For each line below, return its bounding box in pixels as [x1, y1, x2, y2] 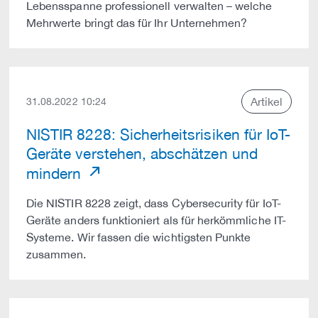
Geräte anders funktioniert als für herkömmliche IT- [26, 214, 286, 226]
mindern [26, 165, 86, 182]
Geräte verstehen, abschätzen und [26, 145, 258, 162]
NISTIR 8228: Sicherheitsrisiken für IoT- [26, 126, 291, 143]
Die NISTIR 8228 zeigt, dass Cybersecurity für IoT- [26, 197, 281, 209]
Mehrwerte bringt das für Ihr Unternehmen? [26, 16, 248, 29]
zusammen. [26, 248, 87, 261]
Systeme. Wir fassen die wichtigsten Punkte [26, 231, 251, 243]
